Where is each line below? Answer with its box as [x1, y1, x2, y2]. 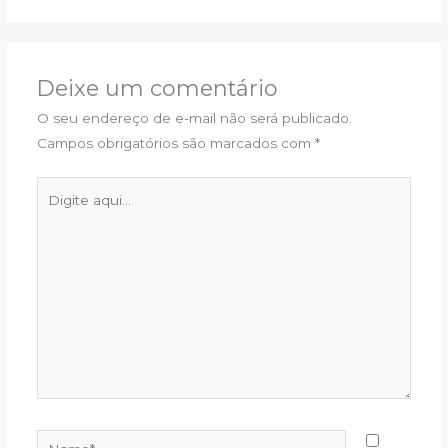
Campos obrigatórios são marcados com [36, 135, 315, 152]
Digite [35, 179, 77, 196]
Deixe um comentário [36, 75, 278, 102]
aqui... [35, 204, 74, 221]
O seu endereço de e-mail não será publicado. [36, 110, 352, 127]
